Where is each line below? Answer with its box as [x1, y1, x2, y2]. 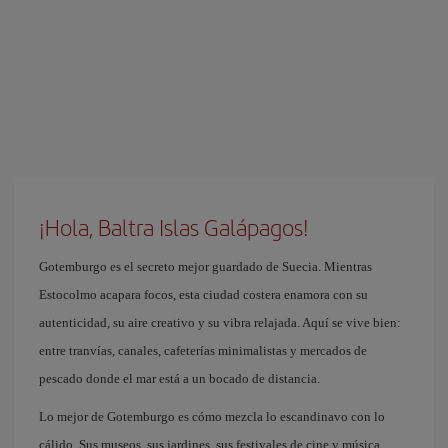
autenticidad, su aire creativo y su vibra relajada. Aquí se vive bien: [39, 315, 401, 330]
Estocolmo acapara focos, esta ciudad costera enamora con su [39, 287, 368, 302]
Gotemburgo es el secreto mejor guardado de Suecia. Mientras [39, 259, 372, 274]
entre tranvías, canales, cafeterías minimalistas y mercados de [39, 343, 367, 358]
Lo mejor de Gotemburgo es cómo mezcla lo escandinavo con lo [39, 409, 385, 424]
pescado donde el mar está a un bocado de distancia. [39, 371, 320, 386]
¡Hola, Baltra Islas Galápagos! [39, 211, 309, 243]
